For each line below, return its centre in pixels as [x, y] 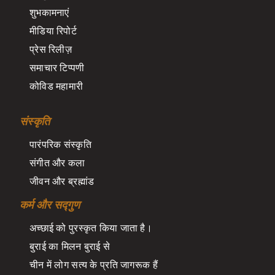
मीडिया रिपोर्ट [53, 30]
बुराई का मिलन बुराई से [70, 246]
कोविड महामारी [56, 86]
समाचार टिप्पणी [57, 67]
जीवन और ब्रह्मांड [62, 181]
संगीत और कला [57, 162]
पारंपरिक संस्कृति [60, 144]
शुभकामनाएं [49, 12]
